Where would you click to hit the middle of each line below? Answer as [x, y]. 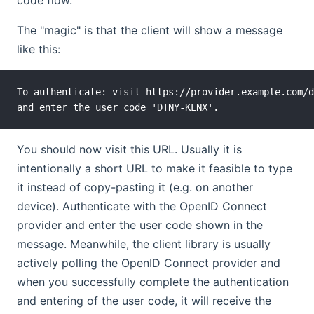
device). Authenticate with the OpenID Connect [142, 206]
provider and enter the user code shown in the [140, 225]
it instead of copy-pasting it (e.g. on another [135, 187]
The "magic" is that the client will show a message [150, 30]
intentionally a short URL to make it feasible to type [155, 168]
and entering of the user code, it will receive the [144, 300]
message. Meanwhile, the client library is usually [144, 244]
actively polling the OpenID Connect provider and [149, 262]
